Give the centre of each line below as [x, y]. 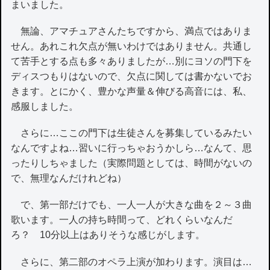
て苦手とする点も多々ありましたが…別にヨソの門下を [132, 61]
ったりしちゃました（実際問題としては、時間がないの [132, 163]
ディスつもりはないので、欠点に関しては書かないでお [132, 77]
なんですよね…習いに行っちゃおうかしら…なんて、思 [132, 148]
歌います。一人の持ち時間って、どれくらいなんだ [122, 220]
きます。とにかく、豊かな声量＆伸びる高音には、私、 [132, 92]
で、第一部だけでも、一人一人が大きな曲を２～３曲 [132, 205]
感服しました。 [45, 107]
